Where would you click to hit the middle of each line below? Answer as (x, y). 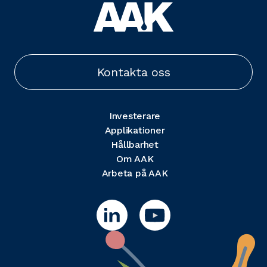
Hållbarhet (135, 145)
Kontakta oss (133, 72)
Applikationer (135, 131)
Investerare (135, 116)
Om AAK (135, 159)
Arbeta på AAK (135, 173)
